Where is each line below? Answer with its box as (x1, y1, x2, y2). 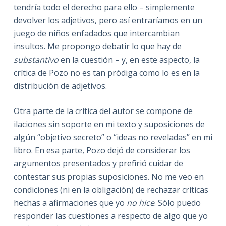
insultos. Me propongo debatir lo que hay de (13, 40, 182, 52)
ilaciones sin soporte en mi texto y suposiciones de (13, 118, 205, 130)
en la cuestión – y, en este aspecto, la (58, 53, 200, 65)
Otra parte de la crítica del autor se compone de (13, 105, 193, 117)
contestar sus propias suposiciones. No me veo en (13, 171, 204, 182)
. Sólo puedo (154, 197, 201, 208)
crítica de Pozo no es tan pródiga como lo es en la (13, 67, 200, 78)
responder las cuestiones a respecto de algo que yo (13, 210, 208, 221)
